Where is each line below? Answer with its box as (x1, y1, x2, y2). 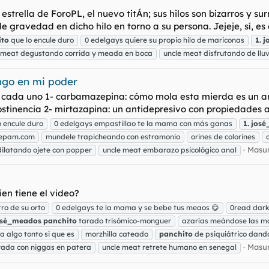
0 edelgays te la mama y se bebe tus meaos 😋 (56, 202, 219, 212)
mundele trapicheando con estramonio (46, 132, 180, 142)
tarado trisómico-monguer (77, 216, 171, 225)
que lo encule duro (9, 35, 74, 45)
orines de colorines (191, 132, 255, 142)
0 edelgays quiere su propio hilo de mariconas (85, 35, 244, 45)
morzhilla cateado (85, 229, 148, 238)
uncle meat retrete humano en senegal (102, 242, 237, 252)
